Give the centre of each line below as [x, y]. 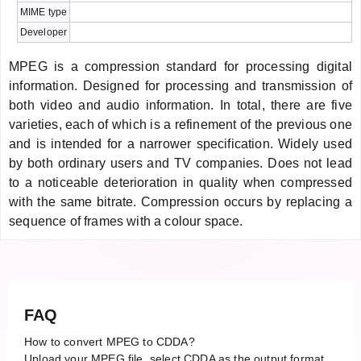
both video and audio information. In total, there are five [180, 105]
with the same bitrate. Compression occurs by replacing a [180, 201]
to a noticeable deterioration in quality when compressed [180, 182]
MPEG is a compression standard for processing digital [180, 66]
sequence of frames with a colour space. [126, 221]
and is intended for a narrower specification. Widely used [180, 143]
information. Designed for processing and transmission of [180, 85]
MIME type [44, 12]
